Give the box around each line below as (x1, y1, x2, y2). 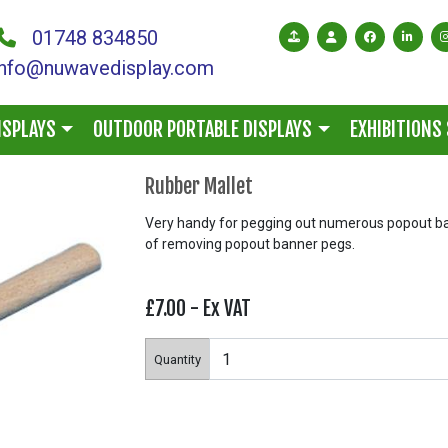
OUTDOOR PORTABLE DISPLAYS (93, 117, 313, 143)
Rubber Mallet (145, 174, 253, 200)
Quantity (154, 351, 201, 367)
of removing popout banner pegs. (145, 236, 355, 253)
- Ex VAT (186, 296, 251, 322)
